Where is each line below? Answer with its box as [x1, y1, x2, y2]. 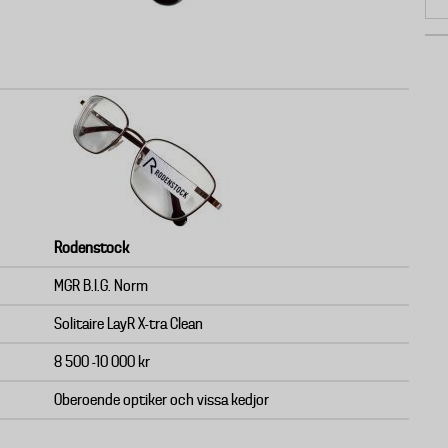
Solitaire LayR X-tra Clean [54, 315, 203, 333]
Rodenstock [54, 239, 129, 257]
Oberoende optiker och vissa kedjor [54, 391, 269, 409]
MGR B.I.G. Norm [54, 277, 148, 295]
